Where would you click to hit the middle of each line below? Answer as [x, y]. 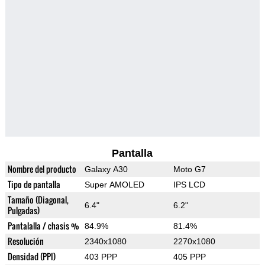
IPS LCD [189, 185]
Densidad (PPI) [31, 257]
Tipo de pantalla [34, 185]
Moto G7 [189, 169]
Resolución [25, 241]
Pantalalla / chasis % [43, 226]
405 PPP [189, 257]
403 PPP [101, 257]
